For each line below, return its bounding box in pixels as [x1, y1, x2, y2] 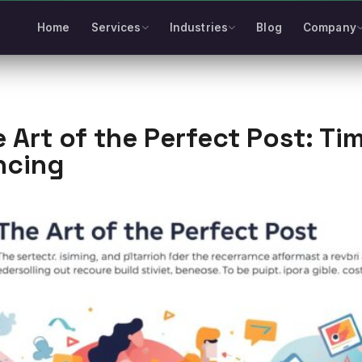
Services [90, 20, 141, 34]
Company [302, 20, 356, 34]
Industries [169, 20, 229, 34]
